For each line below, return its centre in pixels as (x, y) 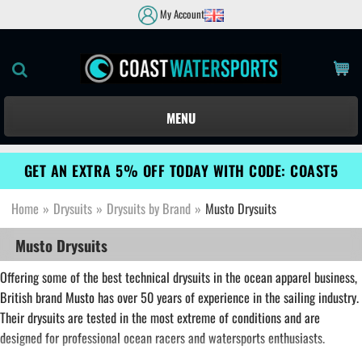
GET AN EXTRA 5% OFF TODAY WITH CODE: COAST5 (181, 171)
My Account (181, 14)
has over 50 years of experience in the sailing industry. (227, 298)
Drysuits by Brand (149, 208)
